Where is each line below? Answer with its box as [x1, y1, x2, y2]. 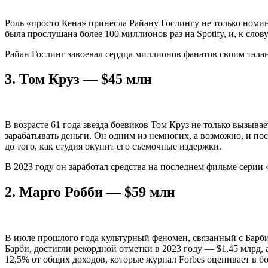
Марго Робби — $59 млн [19, 184, 175, 200]
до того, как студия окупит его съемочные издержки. [5, 141, 221, 152]
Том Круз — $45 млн [19, 71, 152, 87]
